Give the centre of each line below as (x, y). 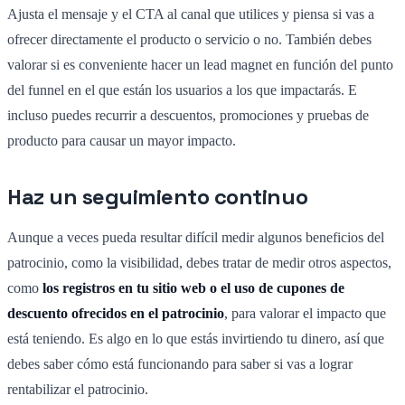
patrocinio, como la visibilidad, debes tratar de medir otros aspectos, (199, 262)
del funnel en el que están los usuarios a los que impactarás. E (182, 89)
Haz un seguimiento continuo (158, 196)
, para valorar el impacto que (305, 313)
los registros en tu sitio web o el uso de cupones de (193, 287)
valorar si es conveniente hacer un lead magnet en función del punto (200, 64)
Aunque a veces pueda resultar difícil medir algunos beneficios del (196, 237)
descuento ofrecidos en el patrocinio (116, 313)
